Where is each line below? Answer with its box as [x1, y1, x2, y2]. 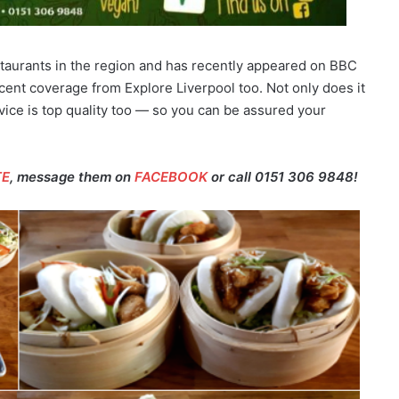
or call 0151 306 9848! [208, 167, 358, 185]
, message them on [10, 167, 134, 185]
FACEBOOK [134, 167, 208, 185]
